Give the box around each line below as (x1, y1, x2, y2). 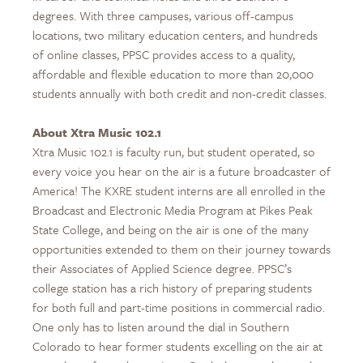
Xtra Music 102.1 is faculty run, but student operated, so (32, 142, 315, 160)
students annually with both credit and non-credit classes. (32, 83, 327, 102)
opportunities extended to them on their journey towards (32, 239, 331, 258)
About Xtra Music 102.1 (32, 122, 161, 141)
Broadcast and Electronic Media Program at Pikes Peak (32, 200, 313, 219)
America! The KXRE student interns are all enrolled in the (32, 181, 326, 199)
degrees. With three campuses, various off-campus (32, 6, 293, 24)
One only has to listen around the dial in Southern (32, 317, 289, 335)
